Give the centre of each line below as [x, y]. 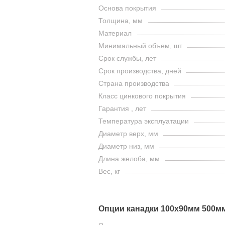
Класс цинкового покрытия [142, 96]
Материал [115, 33]
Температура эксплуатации [144, 121]
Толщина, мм [121, 20]
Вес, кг [109, 171]
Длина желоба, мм [129, 158]
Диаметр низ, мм [126, 146]
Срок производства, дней [140, 71]
